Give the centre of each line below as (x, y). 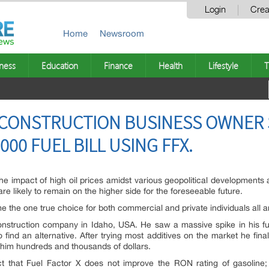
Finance (118, 65)
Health (171, 65)
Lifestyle (223, 65)
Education (60, 65)
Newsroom (122, 33)
